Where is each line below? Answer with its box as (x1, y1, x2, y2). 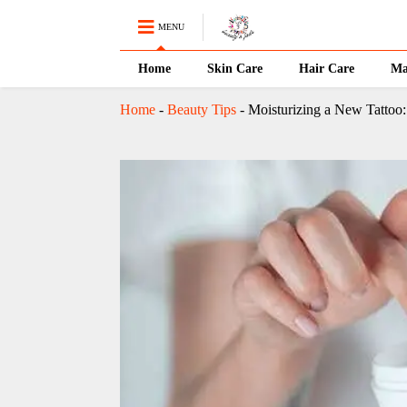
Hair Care (298, 62, 354, 75)
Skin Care (206, 62, 263, 75)
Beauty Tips (166, 102, 236, 117)
